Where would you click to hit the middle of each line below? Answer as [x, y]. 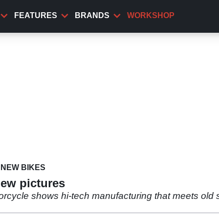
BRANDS [92, 15]
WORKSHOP [151, 15]
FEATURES [36, 15]
